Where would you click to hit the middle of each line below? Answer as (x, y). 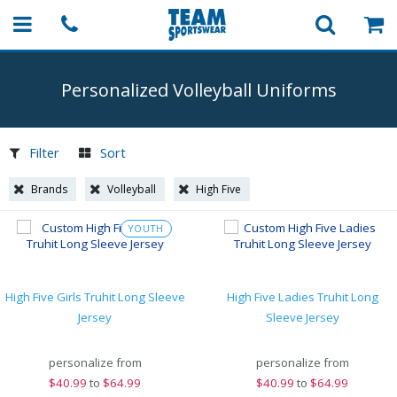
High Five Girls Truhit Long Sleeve (95, 297)
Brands (49, 189)
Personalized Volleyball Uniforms (198, 90)
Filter (44, 152)
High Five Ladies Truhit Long (302, 297)
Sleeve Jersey (302, 317)
